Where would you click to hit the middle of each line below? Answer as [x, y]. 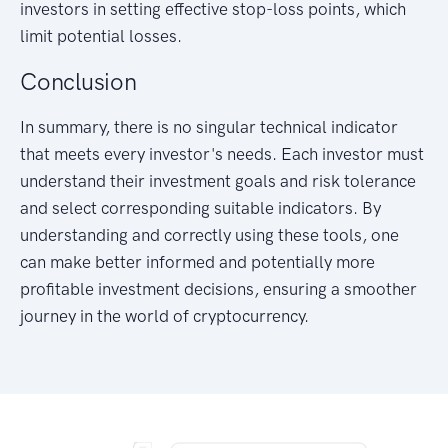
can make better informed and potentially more [197, 262]
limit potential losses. [101, 36]
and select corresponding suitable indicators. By [200, 208]
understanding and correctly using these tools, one [209, 235]
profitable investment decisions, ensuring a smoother [218, 289]
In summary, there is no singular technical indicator [209, 127]
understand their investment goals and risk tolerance [218, 181]
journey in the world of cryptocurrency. [164, 316]
